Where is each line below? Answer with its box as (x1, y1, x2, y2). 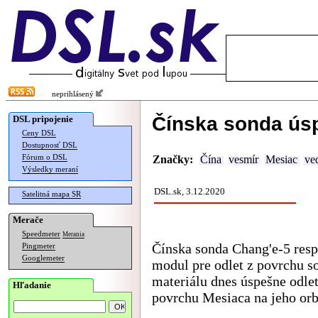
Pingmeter (22, 242, 55, 250)
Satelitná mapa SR (22, 190, 81, 198)
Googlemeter (22, 254, 65, 262)
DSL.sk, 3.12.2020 (154, 186, 225, 197)
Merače (13, 214, 43, 225)
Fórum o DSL (22, 153, 67, 161)
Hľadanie (13, 280, 51, 290)
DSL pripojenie (13, 114, 73, 124)
